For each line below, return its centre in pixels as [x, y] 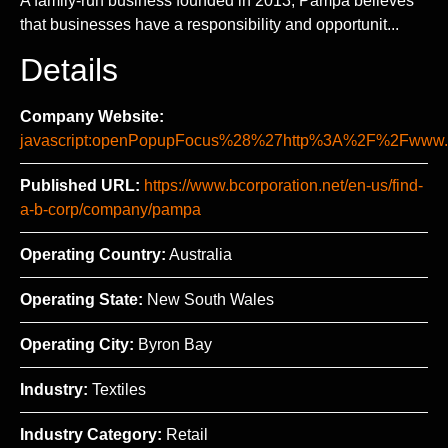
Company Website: [92, 117]
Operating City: [77, 345]
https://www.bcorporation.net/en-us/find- [283, 186]
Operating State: [81, 300]
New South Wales [208, 300]
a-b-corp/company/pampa [110, 210]
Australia [199, 255]
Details [69, 70]
